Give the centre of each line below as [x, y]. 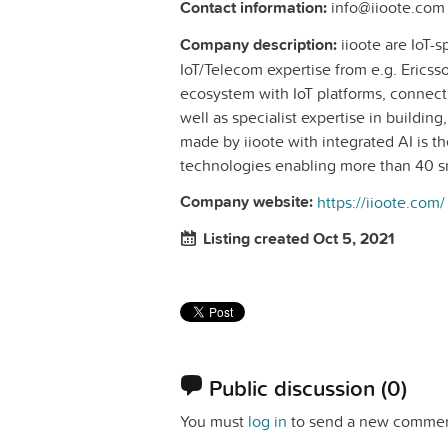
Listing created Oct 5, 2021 [299, 239]
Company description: [258, 45]
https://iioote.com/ [381, 202]
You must [214, 420]
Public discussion [295, 388]
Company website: [246, 202]
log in [267, 420]
